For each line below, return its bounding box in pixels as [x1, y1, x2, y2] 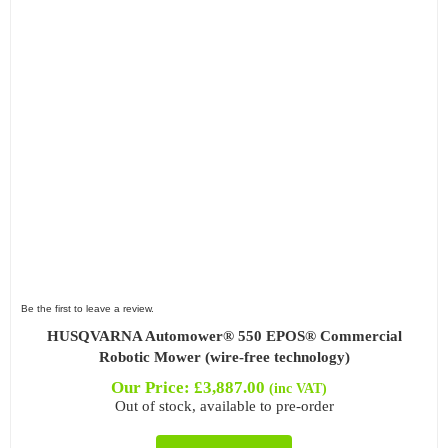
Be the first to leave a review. [20, 302, 154, 314]
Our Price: [110, 377, 194, 397]
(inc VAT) [268, 379, 327, 396]
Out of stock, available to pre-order [114, 397, 334, 414]
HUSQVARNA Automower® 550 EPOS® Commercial [46, 327, 402, 344]
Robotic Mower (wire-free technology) [98, 348, 350, 365]
